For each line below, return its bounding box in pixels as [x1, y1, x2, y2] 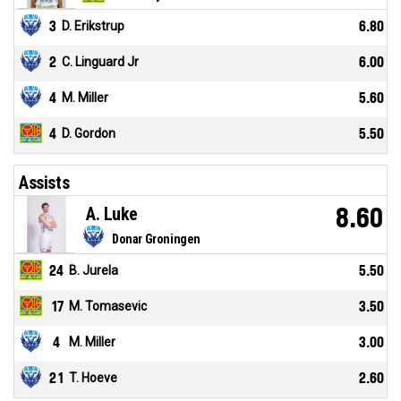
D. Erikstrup [62, 19, 124, 34]
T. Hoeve [69, 371, 117, 386]
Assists [19, 172, 70, 194]
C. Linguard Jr [62, 55, 139, 70]
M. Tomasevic [69, 299, 147, 314]
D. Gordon [62, 126, 115, 141]
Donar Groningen [112, 232, 200, 247]
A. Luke [86, 203, 138, 226]
